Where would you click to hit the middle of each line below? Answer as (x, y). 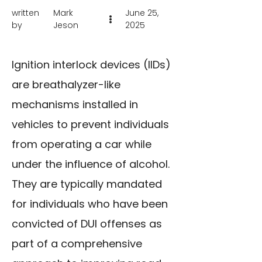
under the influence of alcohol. (91, 164)
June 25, (142, 13)
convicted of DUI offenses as (87, 224)
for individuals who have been (90, 204)
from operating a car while (82, 144)
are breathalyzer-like (66, 85)
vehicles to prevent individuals (90, 124)
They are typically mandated (87, 184)
